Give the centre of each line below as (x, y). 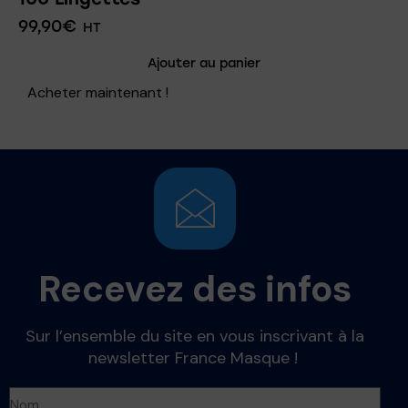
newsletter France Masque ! (195, 357)
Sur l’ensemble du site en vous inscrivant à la (195, 336)
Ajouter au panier (204, 63)
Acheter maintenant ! (98, 92)
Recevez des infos (195, 288)
